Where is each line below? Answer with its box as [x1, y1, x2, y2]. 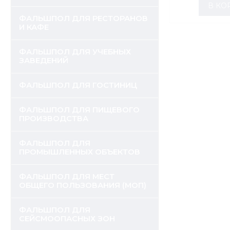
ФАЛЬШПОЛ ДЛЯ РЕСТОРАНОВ [19, 14, 148, 23]
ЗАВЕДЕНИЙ [19, 56, 68, 65]
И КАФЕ [19, 23, 49, 32]
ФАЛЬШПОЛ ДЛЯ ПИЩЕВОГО [19, 105, 140, 114]
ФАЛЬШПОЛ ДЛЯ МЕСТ [19, 172, 114, 181]
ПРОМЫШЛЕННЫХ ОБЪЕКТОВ [19, 147, 140, 157]
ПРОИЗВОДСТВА [19, 114, 88, 123]
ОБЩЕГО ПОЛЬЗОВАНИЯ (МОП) [19, 181, 146, 190]
